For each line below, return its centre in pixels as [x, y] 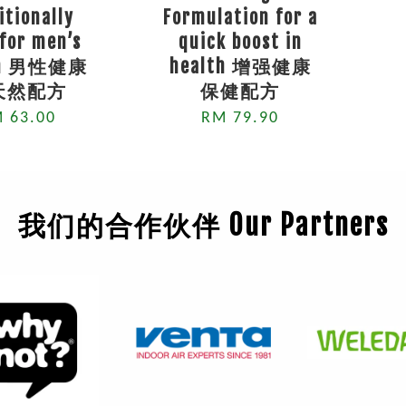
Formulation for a [240, 18]
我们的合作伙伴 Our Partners [203, 225]
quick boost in [240, 42]
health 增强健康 [240, 67]
